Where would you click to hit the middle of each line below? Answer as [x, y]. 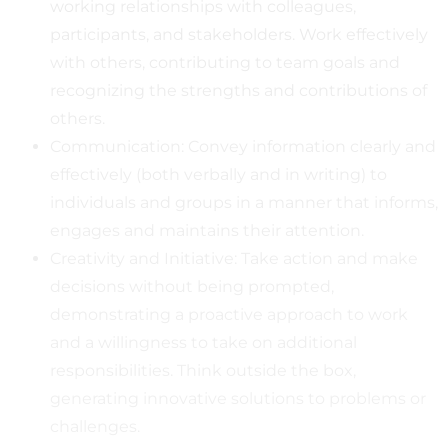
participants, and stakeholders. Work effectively [239, 34]
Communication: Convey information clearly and [243, 146]
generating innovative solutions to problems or [238, 398]
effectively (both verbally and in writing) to [218, 174]
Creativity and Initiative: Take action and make [234, 258]
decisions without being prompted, [192, 286]
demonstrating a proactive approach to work [229, 314]
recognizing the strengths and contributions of [238, 90]
